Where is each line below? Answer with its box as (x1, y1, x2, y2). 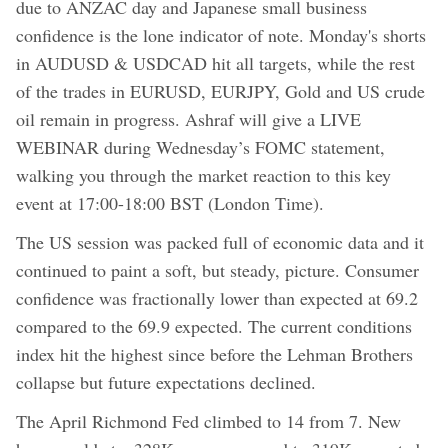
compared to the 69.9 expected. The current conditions (16, 313, 412, 338)
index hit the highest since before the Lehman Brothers (16, 341, 413, 366)
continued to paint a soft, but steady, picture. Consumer (16, 257, 419, 282)
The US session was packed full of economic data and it (16, 229, 424, 254)
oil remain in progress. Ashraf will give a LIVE (16, 106, 361, 131)
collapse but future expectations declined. (16, 369, 316, 394)
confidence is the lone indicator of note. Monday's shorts (16, 22, 426, 47)
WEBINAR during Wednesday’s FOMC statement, (16, 134, 385, 159)
